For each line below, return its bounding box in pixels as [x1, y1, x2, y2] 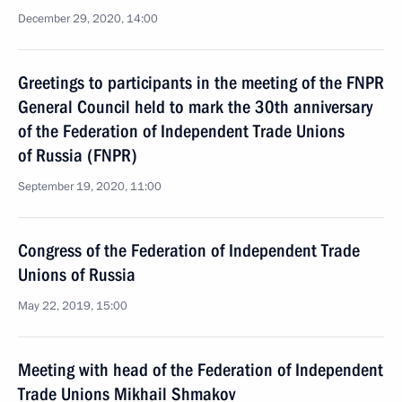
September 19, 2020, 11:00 [18, 179, 162, 195]
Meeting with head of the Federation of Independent [18, 359, 383, 380]
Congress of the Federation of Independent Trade [18, 240, 360, 261]
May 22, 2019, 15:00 [18, 298, 127, 314]
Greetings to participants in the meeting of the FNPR [18, 72, 384, 93]
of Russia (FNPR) [18, 144, 137, 166]
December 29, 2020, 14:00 [18, 11, 158, 27]
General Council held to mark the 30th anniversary [18, 96, 372, 118]
